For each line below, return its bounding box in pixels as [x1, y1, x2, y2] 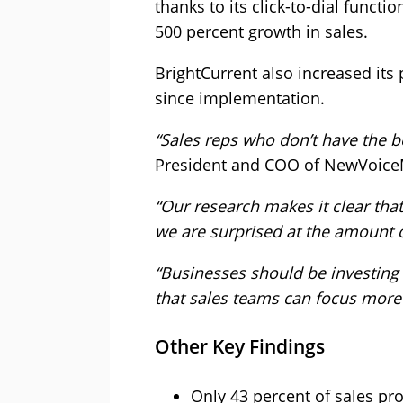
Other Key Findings [155, 334, 325, 360]
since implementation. [155, 87, 325, 110]
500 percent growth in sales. [155, 21, 368, 43]
